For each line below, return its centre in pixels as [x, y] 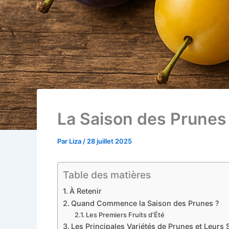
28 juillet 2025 [109, 141]
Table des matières [107, 175]
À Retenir [85, 191]
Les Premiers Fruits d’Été [125, 215]
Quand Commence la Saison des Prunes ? [145, 203]
